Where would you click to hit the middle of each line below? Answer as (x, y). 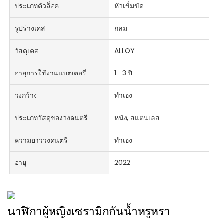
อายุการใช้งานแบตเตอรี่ (51, 73)
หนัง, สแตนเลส (137, 118)
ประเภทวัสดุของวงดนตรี (51, 118)
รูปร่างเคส (30, 28)
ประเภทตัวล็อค (37, 6)
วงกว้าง (26, 96)
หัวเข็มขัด (129, 6)
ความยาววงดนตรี (41, 140)
